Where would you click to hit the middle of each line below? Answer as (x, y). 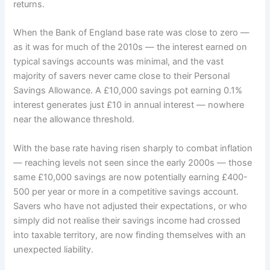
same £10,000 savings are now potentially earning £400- (131, 177)
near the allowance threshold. (74, 120)
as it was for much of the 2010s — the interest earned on (130, 47)
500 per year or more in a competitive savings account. (126, 191)
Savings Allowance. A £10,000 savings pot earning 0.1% (128, 91)
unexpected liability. (54, 249)
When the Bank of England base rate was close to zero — (132, 33)
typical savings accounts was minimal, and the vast (119, 62)
